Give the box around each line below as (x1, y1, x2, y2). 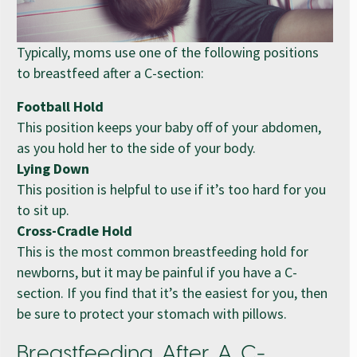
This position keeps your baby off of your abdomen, (17, 117, 321, 136)
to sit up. (17, 200, 69, 219)
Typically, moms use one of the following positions (17, 42, 319, 61)
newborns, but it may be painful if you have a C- (17, 262, 297, 281)
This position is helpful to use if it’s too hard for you (17, 179, 326, 198)
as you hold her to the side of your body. (17, 138, 256, 157)
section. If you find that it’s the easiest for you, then (17, 283, 328, 302)
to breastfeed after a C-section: (17, 63, 204, 82)
